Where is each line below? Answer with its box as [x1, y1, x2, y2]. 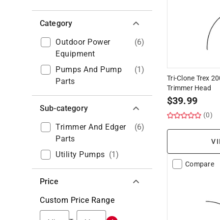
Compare [185, 160, 214, 168]
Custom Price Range [40, 195, 114, 205]
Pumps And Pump [55, 64, 122, 74]
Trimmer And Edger [55, 122, 126, 132]
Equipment [55, 49, 95, 58]
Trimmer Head [167, 83, 211, 92]
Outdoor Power [55, 37, 110, 47]
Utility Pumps [55, 149, 105, 159]
